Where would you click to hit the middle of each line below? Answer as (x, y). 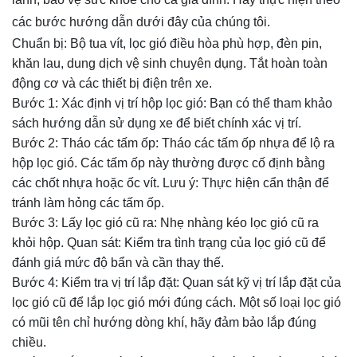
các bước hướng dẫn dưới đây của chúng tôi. (141, 22)
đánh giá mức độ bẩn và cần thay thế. (118, 262)
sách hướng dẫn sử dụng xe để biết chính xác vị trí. (157, 123)
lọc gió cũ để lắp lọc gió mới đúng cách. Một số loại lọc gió (177, 302)
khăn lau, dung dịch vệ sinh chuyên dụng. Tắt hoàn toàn (170, 63)
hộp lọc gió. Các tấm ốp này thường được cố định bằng (169, 163)
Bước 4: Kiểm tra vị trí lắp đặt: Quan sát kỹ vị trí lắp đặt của (177, 282)
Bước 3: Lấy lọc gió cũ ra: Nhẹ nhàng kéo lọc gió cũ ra (165, 222)
